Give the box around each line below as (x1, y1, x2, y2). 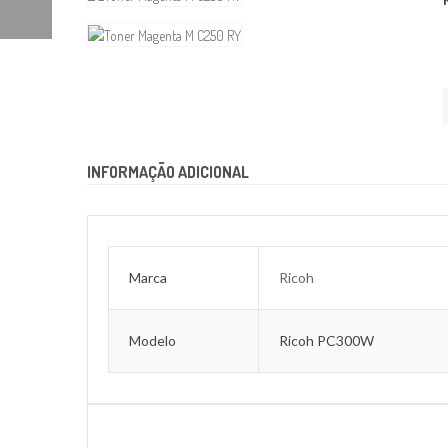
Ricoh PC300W (279, 332, 374, 349)
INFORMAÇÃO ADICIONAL (87, 162, 249, 182)
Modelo (129, 332, 176, 349)
